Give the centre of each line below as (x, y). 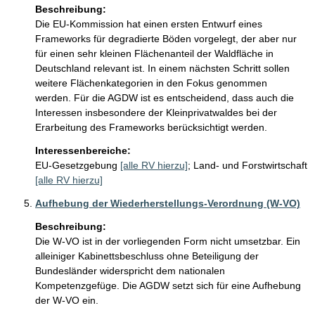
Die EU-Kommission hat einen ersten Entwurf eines (150, 24)
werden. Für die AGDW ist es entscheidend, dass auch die (166, 98)
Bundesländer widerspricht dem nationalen (131, 271)
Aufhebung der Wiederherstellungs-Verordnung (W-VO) (168, 204)
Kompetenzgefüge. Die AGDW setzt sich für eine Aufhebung (169, 286)
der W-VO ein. (68, 301)
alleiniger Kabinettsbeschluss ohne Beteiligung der (148, 256)
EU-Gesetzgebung (76, 166)
